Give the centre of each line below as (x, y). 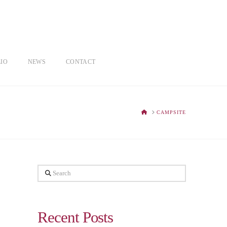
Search (50, 172)
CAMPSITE (171, 112)
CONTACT (81, 62)
